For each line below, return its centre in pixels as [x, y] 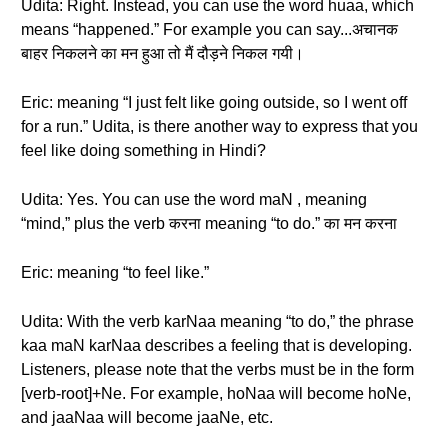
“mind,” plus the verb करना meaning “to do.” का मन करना [209, 223]
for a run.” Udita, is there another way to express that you [219, 126]
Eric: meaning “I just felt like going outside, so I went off [214, 102]
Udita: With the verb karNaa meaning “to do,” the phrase [217, 321]
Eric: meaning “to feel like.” [115, 272]
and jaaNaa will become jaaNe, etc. [147, 417]
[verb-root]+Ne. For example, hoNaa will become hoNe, [216, 393]
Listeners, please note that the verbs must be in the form [217, 369]
